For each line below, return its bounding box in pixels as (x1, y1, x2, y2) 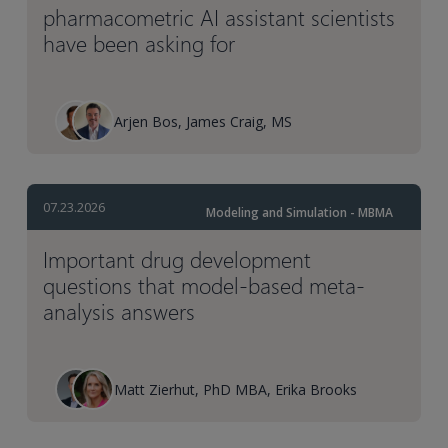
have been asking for (43, 28, 236, 59)
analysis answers (43, 296, 196, 327)
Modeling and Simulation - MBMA (205, 204, 393, 222)
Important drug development (43, 244, 312, 275)
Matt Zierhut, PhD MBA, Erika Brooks (114, 379, 358, 399)
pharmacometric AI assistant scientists (43, 2, 396, 33)
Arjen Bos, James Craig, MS (114, 111, 293, 131)
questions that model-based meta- (43, 270, 366, 301)
